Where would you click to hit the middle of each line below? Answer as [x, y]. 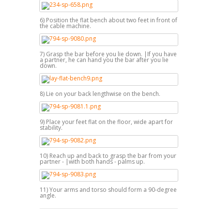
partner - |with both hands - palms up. [92, 161]
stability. [51, 127]
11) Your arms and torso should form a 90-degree [108, 189]
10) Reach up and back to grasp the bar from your [108, 155]
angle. [48, 195]
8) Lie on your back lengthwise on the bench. [100, 93]
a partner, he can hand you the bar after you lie [104, 60]
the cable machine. [65, 26]
